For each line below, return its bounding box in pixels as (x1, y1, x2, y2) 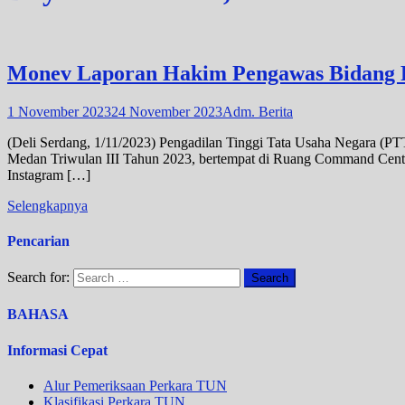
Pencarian (7, 232, 70, 249)
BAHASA (7, 306, 69, 323)
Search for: (7, 269, 70, 286)
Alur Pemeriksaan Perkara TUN (43, 378, 227, 394)
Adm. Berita (222, 103, 293, 119)
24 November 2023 (111, 103, 222, 119)
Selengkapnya (7, 197, 88, 213)
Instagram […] (7, 166, 90, 183)
